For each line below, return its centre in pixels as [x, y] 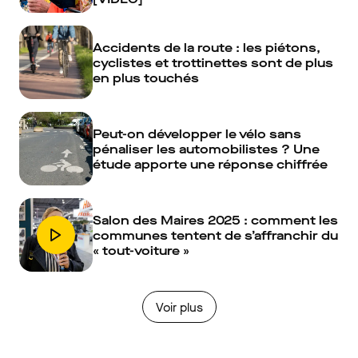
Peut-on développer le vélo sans [197, 133]
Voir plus [179, 307]
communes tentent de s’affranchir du [215, 235]
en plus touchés [146, 78]
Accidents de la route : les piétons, [207, 47]
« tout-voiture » [141, 250]
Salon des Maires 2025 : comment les [215, 220]
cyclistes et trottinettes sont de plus [213, 62]
